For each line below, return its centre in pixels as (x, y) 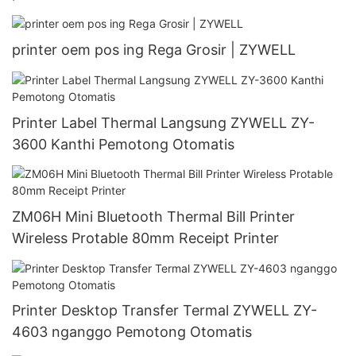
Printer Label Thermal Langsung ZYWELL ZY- (163, 122)
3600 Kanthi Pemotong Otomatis (123, 144)
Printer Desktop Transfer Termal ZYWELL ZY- (164, 311)
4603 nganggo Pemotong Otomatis (132, 332)
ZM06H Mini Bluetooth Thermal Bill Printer (153, 217)
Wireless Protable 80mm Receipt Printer (145, 238)
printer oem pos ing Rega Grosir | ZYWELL (154, 50)
